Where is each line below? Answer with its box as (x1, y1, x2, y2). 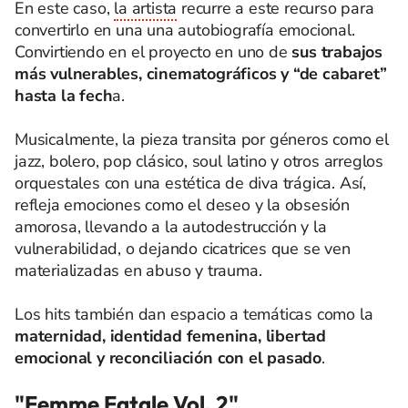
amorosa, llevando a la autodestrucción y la (15, 215, 327, 238)
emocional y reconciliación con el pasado (15, 346, 321, 369)
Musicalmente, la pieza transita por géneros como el (15, 127, 389, 150)
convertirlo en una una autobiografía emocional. (15, 18, 355, 41)
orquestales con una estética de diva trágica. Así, (15, 171, 366, 194)
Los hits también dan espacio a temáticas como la (15, 302, 373, 325)
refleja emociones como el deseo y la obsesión (15, 193, 350, 216)
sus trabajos (291, 40, 383, 63)
